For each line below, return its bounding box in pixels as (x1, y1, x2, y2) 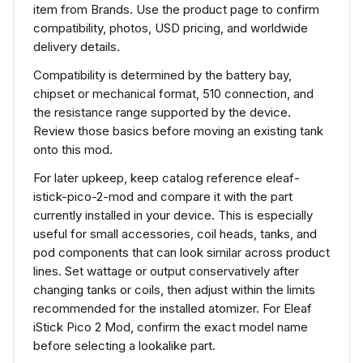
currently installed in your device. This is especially (33, 207, 313, 223)
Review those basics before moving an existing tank (33, 123, 323, 139)
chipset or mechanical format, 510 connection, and (33, 86, 314, 101)
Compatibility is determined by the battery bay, (33, 67, 292, 83)
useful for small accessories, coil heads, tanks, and (33, 226, 317, 241)
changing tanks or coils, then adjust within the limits (33, 282, 315, 297)
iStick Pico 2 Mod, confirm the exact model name (33, 319, 308, 335)
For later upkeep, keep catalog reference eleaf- (33, 170, 300, 186)
